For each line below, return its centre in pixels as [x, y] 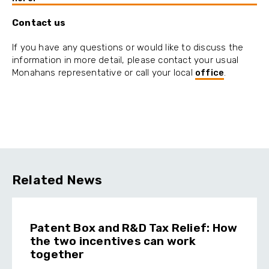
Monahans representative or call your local [104, 73]
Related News [57, 180]
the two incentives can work [113, 241]
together [57, 255]
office [210, 73]
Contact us [39, 23]
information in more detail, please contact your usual [125, 60]
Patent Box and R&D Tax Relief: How [134, 228]
